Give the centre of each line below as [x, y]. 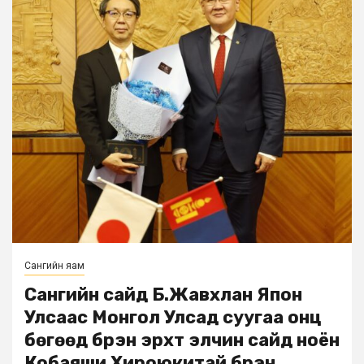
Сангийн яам [54, 266]
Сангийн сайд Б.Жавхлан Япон [163, 295]
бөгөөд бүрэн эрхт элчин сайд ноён [182, 340]
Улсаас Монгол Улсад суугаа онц [173, 318]
